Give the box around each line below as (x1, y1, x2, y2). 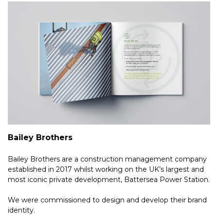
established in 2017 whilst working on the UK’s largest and (8, 164, 204, 174)
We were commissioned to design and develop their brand (8, 195, 207, 204)
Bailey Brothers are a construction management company (8, 154, 207, 163)
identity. (8, 205, 35, 215)
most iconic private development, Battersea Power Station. (8, 175, 210, 184)
